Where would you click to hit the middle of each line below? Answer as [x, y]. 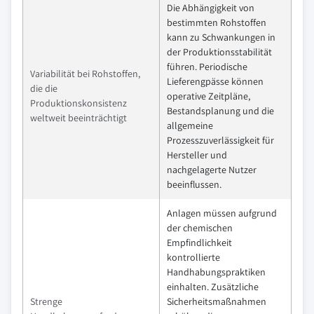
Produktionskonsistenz [78, 103]
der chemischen [200, 227]
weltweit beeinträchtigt [78, 117]
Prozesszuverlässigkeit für [220, 140]
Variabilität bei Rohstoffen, [85, 73]
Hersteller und [197, 155]
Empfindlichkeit [199, 242]
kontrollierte [193, 257]
